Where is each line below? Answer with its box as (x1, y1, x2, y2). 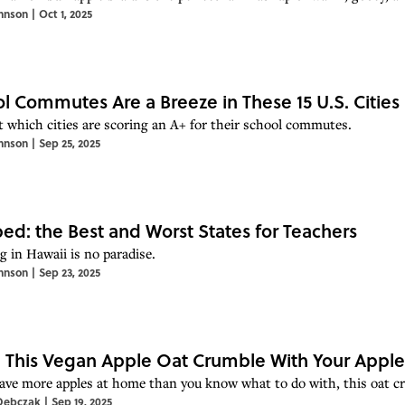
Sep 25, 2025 (39, 134, 100, 151)
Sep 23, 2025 (39, 263, 100, 280)
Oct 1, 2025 (39, 5, 92, 22)
